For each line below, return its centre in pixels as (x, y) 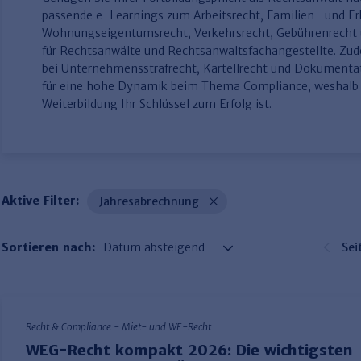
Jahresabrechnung (149, 201)
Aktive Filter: (40, 201)
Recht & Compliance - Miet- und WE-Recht (118, 327)
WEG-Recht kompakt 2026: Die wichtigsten (189, 350)
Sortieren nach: (48, 247)
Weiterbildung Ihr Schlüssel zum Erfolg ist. (157, 104)
